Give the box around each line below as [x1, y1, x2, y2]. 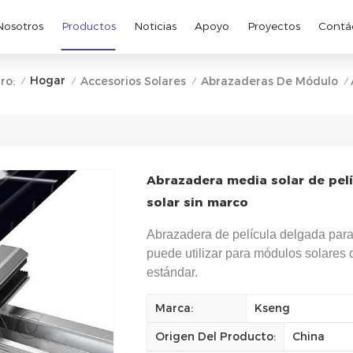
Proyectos [247, 20, 300, 33]
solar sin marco [146, 194, 248, 210]
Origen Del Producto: [154, 329, 276, 344]
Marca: [154, 300, 193, 315]
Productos [61, 20, 116, 33]
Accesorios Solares [80, 73, 186, 88]
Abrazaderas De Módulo [200, 73, 338, 88]
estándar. [146, 265, 198, 279]
